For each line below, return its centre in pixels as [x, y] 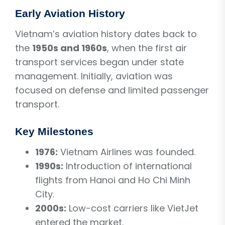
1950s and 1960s [70, 48]
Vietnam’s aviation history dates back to [106, 34]
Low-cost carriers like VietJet [132, 208]
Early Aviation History [70, 13]
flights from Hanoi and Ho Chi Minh [113, 180]
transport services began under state [99, 62]
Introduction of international [128, 166]
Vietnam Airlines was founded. [127, 152]
